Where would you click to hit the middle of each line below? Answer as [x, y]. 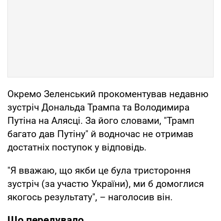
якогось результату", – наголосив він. [90, 197]
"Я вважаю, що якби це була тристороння [99, 170]
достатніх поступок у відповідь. [77, 147]
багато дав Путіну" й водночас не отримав [100, 134]
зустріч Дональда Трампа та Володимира [98, 107]
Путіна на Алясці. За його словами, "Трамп [101, 120]
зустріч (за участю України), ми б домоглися [106, 184]
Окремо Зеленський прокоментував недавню [108, 94]
